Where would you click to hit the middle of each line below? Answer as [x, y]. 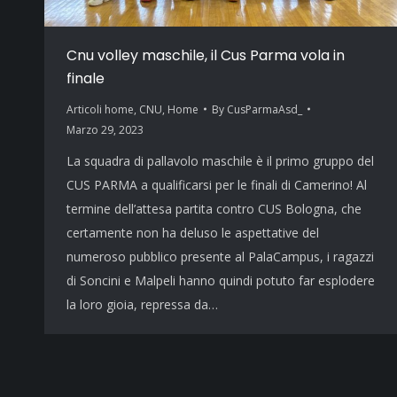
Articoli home [100, 109]
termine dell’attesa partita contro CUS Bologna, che [214, 208]
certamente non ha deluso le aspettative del [193, 232]
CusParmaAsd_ [265, 109]
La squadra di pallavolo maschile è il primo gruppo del [220, 160]
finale [86, 78]
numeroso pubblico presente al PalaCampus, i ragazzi [220, 256]
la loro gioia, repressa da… [142, 304]
